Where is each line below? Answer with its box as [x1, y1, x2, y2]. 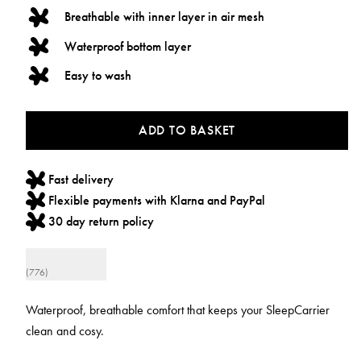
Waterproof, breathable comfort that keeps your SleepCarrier [26, 301, 330, 319]
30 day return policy [48, 213, 155, 230]
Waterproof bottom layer [64, 37, 191, 55]
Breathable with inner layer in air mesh [64, 8, 264, 26]
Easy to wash [64, 66, 131, 84]
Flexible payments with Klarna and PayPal [48, 192, 266, 210]
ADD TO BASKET [138, 122, 236, 139]
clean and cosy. [26, 322, 104, 340]
